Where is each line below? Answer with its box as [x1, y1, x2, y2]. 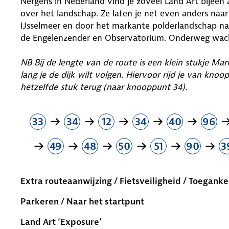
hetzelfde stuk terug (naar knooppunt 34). [20, 81, 190, 93]
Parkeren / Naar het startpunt [20, 195, 144, 207]
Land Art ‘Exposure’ [20, 216, 102, 227]
